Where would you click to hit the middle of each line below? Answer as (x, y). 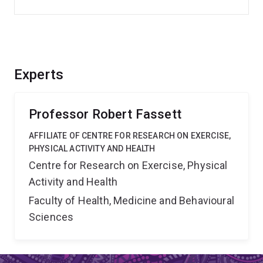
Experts (39, 75)
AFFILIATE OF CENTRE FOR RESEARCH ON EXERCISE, (130, 136)
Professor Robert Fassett (105, 114)
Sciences (51, 217)
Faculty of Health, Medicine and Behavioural (131, 200)
